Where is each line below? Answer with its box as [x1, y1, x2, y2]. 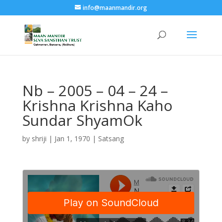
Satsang [98, 134, 124, 143]
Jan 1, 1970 [54, 134, 90, 143]
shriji [31, 134, 47, 143]
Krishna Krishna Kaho [22, 95, 172, 115]
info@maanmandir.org [82, 3, 147, 12]
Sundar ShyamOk [22, 110, 142, 130]
